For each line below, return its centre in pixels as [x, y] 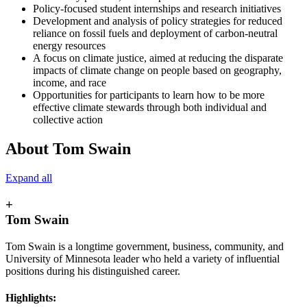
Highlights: [31, 297]
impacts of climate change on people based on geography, [157, 71]
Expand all [29, 178]
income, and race [70, 83]
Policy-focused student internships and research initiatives [157, 9]
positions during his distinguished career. [93, 271]
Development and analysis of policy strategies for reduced [158, 21]
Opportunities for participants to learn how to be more [149, 95]
